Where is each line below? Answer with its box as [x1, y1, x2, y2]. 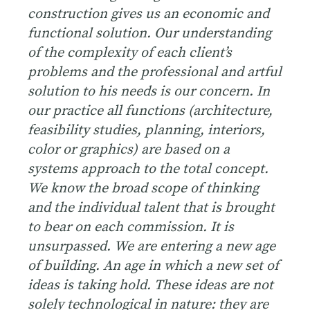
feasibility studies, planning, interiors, [28, 121, 265, 139]
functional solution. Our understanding [28, 24, 271, 42]
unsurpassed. [28, 237, 111, 255]
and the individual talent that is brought [28, 199, 275, 217]
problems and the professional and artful [28, 63, 282, 81]
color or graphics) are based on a [28, 140, 230, 158]
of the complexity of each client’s [28, 44, 232, 62]
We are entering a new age [114, 237, 275, 255]
